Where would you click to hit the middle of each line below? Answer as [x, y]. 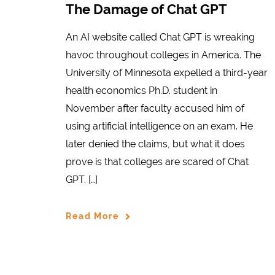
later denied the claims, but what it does [155, 144]
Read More [92, 216]
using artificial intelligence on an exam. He [159, 126]
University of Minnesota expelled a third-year [167, 72]
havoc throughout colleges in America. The [163, 55]
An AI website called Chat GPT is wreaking [160, 37]
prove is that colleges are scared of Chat [157, 161]
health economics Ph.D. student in [141, 90]
